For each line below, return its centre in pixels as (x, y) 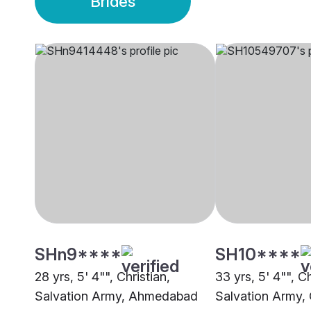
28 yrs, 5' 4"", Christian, (102, 277)
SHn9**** (78, 255)
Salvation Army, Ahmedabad (116, 296)
